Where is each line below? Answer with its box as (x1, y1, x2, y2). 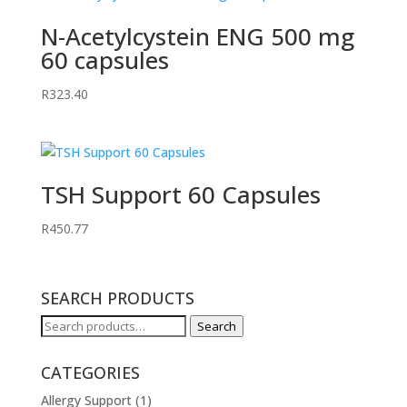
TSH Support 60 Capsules (40, 178, 321, 212)
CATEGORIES (40, 361, 140, 383)
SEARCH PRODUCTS (40, 286, 194, 309)
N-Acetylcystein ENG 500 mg (40, 20, 354, 54)
